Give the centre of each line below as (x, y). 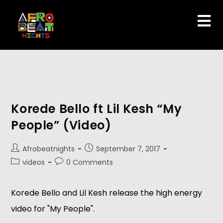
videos (34, 162)
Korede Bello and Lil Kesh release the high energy (107, 193)
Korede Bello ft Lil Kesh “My (97, 109)
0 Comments (90, 162)
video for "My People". (53, 209)
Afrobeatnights (49, 149)
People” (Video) (61, 125)
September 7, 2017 (128, 149)
